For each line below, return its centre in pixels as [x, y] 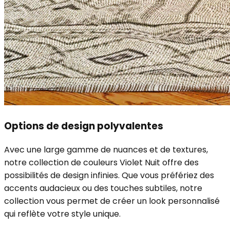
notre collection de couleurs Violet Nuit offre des [101, 162]
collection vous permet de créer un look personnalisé [112, 201]
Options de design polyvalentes [84, 126]
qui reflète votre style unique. [62, 214]
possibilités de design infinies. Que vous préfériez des [109, 175]
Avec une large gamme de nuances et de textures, [106, 149]
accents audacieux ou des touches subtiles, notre [103, 188]
